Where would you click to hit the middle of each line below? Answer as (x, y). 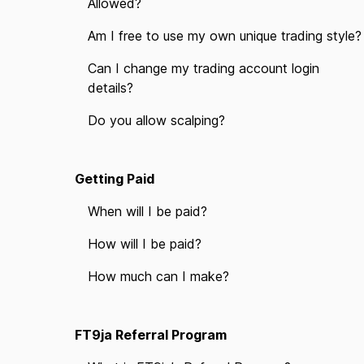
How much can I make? (158, 276)
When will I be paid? (147, 211)
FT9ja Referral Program (151, 335)
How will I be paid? (145, 244)
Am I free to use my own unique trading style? (225, 36)
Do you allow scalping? (156, 120)
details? (110, 88)
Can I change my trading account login (204, 68)
